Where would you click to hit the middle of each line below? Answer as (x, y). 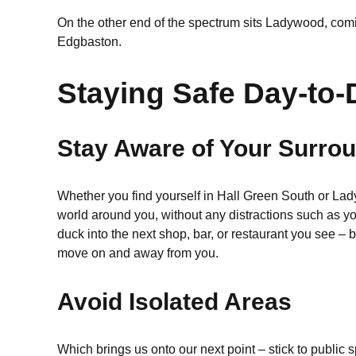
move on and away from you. (138, 253)
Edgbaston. (89, 42)
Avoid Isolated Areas (174, 302)
